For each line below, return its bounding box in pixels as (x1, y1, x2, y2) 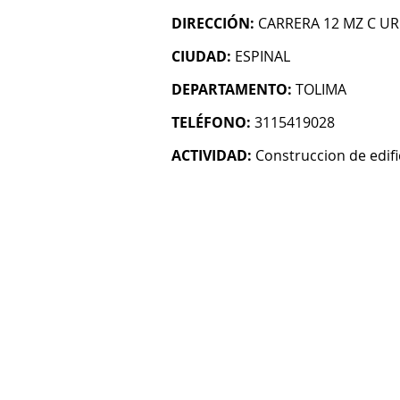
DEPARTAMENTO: (171, 79, 292, 99)
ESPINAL (235, 46, 290, 66)
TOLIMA (296, 79, 346, 99)
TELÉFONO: (171, 112, 251, 132)
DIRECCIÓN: (171, 13, 254, 33)
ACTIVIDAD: (171, 146, 252, 165)
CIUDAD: (171, 46, 231, 66)
